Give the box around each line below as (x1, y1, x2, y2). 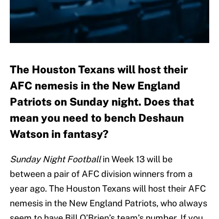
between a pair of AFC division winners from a (10, 169, 193, 179)
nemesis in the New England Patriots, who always (10, 198, 207, 209)
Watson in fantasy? (10, 128, 109, 141)
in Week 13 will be (101, 154, 173, 165)
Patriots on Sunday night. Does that (10, 95, 194, 109)
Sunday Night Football (10, 154, 101, 165)
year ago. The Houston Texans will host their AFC (10, 183, 206, 194)
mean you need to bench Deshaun (10, 111, 184, 125)
